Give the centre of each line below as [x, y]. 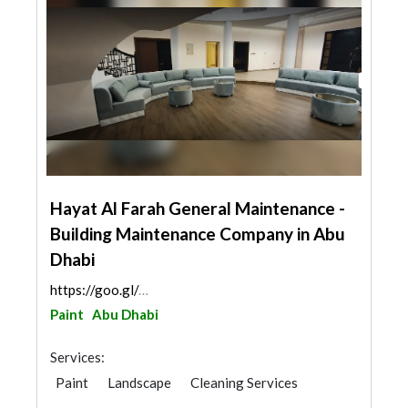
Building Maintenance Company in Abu [198, 234]
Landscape [139, 382]
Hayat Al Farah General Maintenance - [198, 208]
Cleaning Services [244, 382]
